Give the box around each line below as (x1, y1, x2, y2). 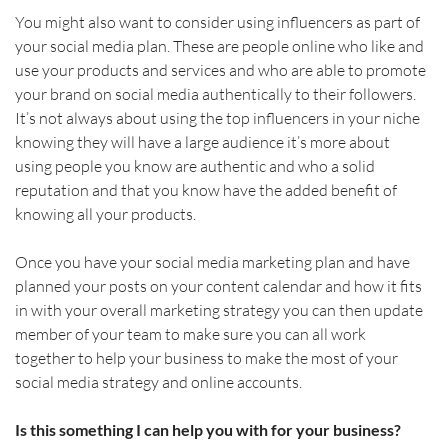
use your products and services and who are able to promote (14, 59, 429, 80)
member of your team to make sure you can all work (14, 323, 369, 344)
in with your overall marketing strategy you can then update (14, 299, 426, 320)
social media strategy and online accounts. (14, 371, 302, 392)
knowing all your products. (14, 203, 199, 224)
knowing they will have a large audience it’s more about (14, 131, 393, 152)
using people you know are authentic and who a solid (14, 155, 378, 176)
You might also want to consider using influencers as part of (14, 11, 423, 32)
